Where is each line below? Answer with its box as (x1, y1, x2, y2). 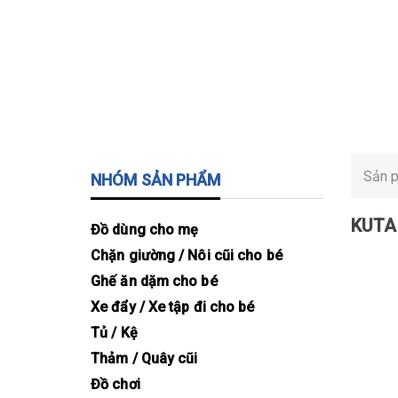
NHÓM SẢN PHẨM (91, 171, 221, 190)
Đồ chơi (91, 376, 140, 394)
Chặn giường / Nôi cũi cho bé (91, 247, 283, 265)
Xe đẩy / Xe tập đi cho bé (91, 298, 255, 316)
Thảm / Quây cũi (91, 350, 198, 368)
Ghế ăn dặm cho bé (91, 273, 218, 291)
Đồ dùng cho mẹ (91, 221, 199, 239)
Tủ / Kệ (91, 324, 138, 342)
